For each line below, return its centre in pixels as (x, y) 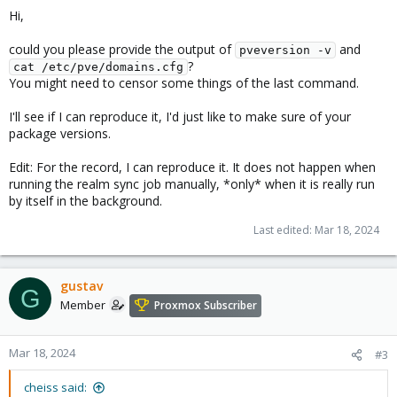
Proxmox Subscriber (206, 306)
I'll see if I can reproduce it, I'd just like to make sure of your (180, 117)
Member (83, 305)
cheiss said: (55, 387)
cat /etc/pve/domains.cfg (98, 67)
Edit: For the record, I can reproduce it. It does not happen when (192, 167)
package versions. (60, 133)
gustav (82, 286)
